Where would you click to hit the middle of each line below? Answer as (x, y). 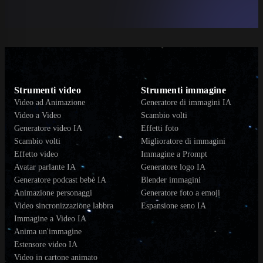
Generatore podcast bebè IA (60, 180)
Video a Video (38, 116)
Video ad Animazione (50, 103)
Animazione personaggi (53, 193)
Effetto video (36, 154)
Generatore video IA (48, 129)
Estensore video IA (46, 245)
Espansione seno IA (173, 206)
